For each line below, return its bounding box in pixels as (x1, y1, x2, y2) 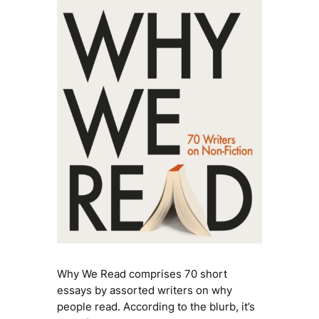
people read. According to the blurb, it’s (56, 300, 255, 314)
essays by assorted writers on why (56, 283, 232, 298)
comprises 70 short (125, 267, 227, 281)
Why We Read (56, 267, 126, 281)
